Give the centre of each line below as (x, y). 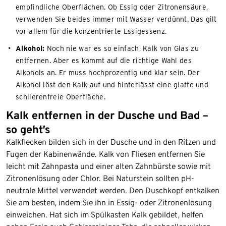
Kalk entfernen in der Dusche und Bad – (107, 115)
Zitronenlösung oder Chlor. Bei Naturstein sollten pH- (100, 178)
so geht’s (28, 129)
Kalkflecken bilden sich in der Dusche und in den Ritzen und (111, 142)
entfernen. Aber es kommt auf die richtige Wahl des (104, 60)
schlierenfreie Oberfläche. (61, 97)
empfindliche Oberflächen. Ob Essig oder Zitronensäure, (112, 7)
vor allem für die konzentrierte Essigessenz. (91, 31)
